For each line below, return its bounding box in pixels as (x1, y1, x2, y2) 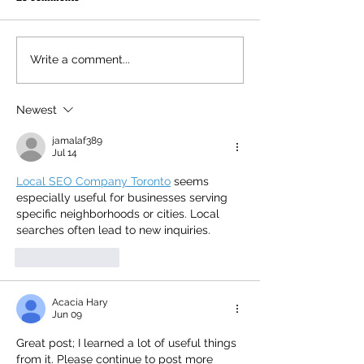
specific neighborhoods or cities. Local (16, 206, 223, 220)
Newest (16, 102, 57, 116)
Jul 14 (52, 146, 77, 158)
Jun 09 (52, 308, 82, 320)
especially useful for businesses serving (16, 190, 231, 204)
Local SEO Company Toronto (16, 174, 171, 188)
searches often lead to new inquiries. (16, 223, 210, 236)
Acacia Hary (52, 296, 108, 308)
